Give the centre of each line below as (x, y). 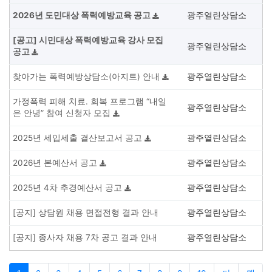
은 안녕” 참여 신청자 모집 (63, 113)
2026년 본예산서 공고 (56, 163)
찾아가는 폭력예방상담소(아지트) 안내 (87, 76)
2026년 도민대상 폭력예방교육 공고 (83, 15)
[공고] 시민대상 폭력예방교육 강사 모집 (88, 40)
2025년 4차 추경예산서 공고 (69, 188)
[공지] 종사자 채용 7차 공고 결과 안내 (85, 237)
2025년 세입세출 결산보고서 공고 (79, 138)
